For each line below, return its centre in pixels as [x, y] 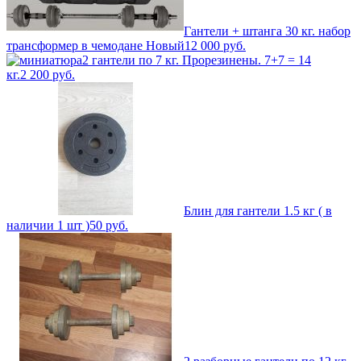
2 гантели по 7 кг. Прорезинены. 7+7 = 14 [197, 60]
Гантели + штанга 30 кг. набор [267, 31]
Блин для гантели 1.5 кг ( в [258, 211]
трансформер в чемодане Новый [95, 46]
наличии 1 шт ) [48, 226]
